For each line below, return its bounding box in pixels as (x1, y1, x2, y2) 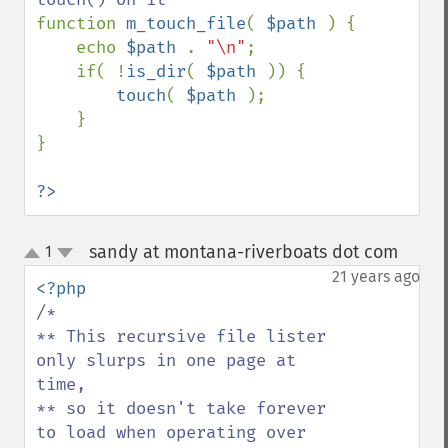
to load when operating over (36, 422, 306, 443)
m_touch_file (126, 13, 246, 34)
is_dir (126, 61, 186, 82)
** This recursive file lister (36, 326, 326, 347)
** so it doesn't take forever (36, 398, 326, 419)
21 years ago (332, 267, 420, 286)
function (36, 13, 126, 34)
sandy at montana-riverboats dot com (88, 241, 398, 263)
